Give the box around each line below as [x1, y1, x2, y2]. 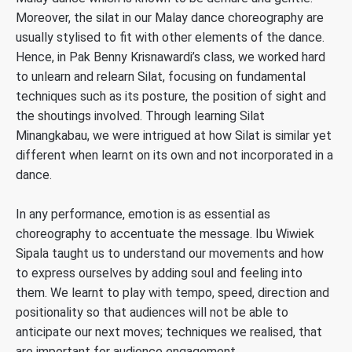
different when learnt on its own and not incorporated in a [16, 147, 333, 163]
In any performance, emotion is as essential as [16, 207, 270, 222]
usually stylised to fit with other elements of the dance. [16, 29, 324, 45]
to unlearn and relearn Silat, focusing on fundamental [16, 68, 306, 84]
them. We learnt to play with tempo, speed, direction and [16, 285, 329, 301]
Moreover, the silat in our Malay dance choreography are [16, 9, 324, 25]
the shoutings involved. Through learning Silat [16, 108, 265, 123]
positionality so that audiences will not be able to [16, 305, 288, 321]
